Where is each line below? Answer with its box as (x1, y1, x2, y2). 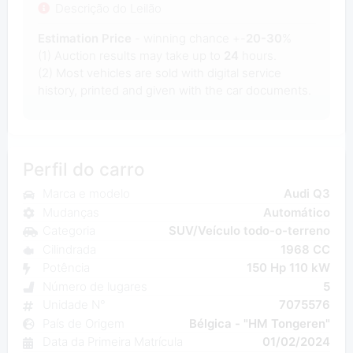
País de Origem (42, 315, 124, 331)
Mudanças (42, 204, 99, 220)
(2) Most (37, 65, 84, 80)
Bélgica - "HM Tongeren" (189, 315, 331, 331)
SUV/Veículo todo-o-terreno (169, 223, 331, 239)
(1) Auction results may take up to (37, 47, 224, 63)
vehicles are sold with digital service (86, 65, 281, 80)
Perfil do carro (22, 158, 145, 180)
